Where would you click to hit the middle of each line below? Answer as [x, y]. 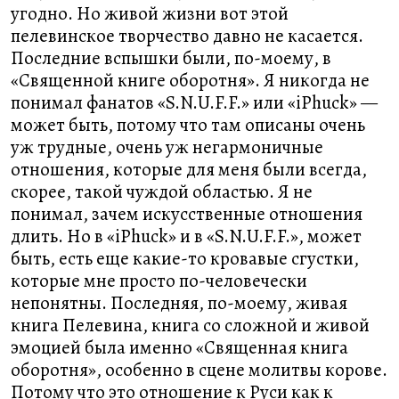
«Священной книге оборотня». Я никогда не [190, 80]
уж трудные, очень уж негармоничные [167, 147]
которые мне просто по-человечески [159, 281]
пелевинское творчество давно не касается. [187, 36]
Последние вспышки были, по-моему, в [171, 58]
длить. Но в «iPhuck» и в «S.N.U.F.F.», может [186, 236]
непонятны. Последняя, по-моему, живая [179, 303]
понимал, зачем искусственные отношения [187, 214]
